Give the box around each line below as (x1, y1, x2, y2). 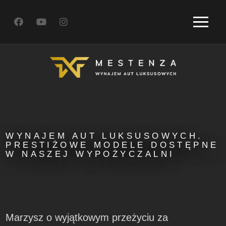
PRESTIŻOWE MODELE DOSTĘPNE (6, 140, 219, 150)
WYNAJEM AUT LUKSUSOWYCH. (6, 131, 203, 141)
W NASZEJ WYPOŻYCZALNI (6, 149, 175, 159)
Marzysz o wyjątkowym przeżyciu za (6, 212, 168, 223)
